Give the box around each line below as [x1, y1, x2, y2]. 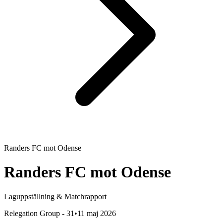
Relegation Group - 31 [4, 209, 74, 218]
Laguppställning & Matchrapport [4, 192, 107, 201]
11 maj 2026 [77, 209, 116, 218]
